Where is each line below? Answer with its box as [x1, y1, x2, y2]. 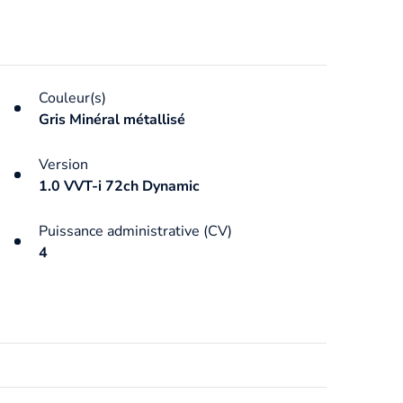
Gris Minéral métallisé [38, 109, 185, 130]
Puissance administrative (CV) [38, 220, 232, 241]
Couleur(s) [38, 87, 106, 108]
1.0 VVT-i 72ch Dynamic [38, 175, 200, 196]
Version [38, 154, 88, 175]
